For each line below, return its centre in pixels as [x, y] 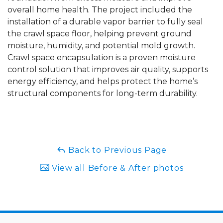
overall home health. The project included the [100, 10]
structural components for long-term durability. [103, 94]
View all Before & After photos [116, 168]
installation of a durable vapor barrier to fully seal [105, 22]
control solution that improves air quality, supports [108, 70]
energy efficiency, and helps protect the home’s [103, 82]
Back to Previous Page [116, 150]
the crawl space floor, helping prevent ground [100, 34]
